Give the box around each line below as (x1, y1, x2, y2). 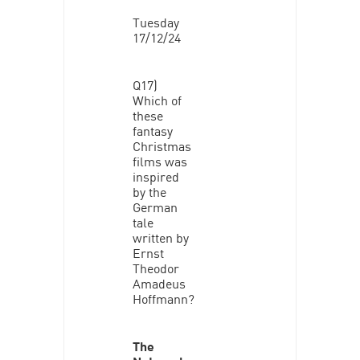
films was (132, 150, 187, 170)
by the (132, 181, 166, 201)
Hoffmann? (132, 288, 194, 308)
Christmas (132, 135, 191, 155)
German (132, 196, 178, 216)
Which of (132, 89, 182, 109)
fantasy (132, 120, 173, 140)
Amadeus (132, 272, 186, 292)
